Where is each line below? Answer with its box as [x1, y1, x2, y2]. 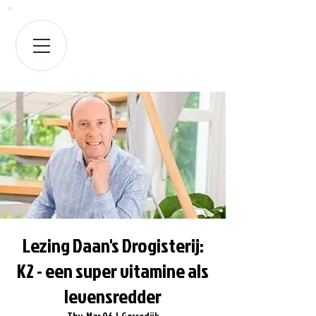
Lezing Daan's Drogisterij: [22, 231, 204, 259]
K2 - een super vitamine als [17, 257, 209, 284]
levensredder [64, 282, 162, 310]
